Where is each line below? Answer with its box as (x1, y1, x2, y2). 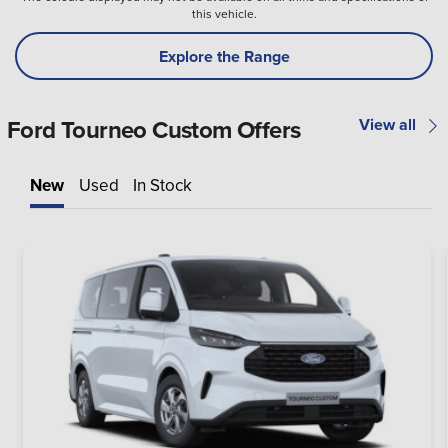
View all (359, 113, 416, 137)
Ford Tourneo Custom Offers (7, 112, 301, 148)
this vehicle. (191, 5, 257, 23)
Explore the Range (158, 44, 290, 68)
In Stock (133, 173, 193, 198)
